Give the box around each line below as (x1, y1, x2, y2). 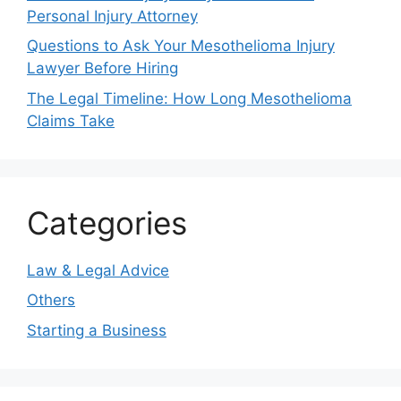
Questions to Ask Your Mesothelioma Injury (27, 37, 335, 55)
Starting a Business (27, 320, 166, 339)
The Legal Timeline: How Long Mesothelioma (27, 89, 352, 107)
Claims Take (27, 111, 115, 130)
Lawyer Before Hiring (27, 59, 178, 77)
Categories (27, 203, 187, 242)
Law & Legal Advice (27, 260, 169, 279)
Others (27, 291, 75, 309)
